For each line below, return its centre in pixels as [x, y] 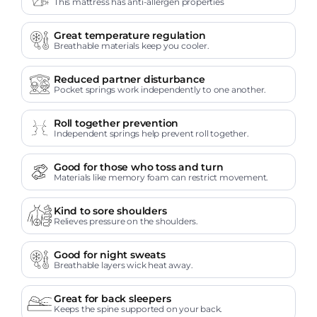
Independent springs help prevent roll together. [151, 133]
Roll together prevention [116, 123]
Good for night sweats [110, 254]
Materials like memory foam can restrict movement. [161, 177]
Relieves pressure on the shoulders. [126, 221]
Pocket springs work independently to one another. [160, 89]
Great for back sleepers [113, 298]
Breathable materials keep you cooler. [132, 45]
